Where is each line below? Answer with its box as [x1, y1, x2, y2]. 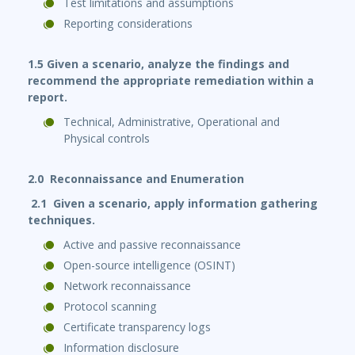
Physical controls [63, 131, 150, 147]
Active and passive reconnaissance [63, 237, 241, 253]
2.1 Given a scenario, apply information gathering [31, 196, 318, 212]
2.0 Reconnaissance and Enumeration [28, 171, 244, 187]
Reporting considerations [63, 16, 193, 32]
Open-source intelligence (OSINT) [63, 258, 235, 273]
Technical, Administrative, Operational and [63, 114, 280, 130]
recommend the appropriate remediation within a [28, 73, 314, 89]
